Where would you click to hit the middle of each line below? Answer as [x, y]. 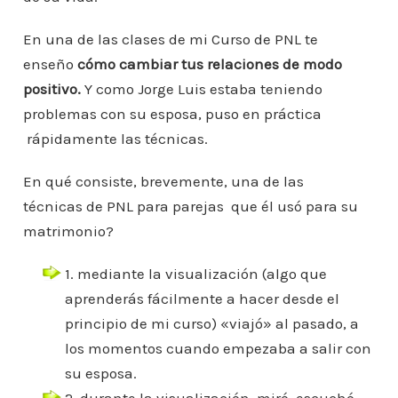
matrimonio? [68, 231]
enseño [50, 64]
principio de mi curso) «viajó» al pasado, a [211, 324]
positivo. [53, 89]
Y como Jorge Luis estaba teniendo [203, 89]
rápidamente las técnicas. [115, 139]
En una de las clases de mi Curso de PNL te [170, 40]
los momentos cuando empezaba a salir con [218, 349]
